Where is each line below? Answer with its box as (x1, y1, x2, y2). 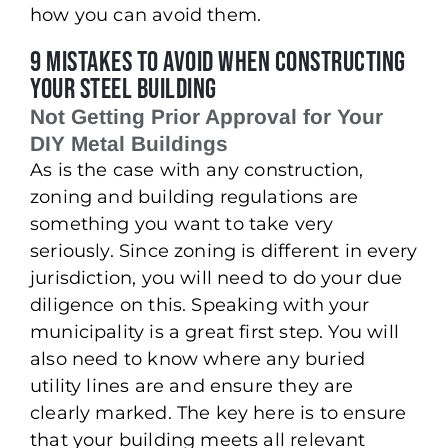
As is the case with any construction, (30, 158, 364, 181)
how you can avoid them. (30, 3, 262, 26)
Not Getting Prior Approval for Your (30, 104, 383, 128)
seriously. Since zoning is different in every (30, 239, 418, 262)
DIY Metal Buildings (30, 131, 228, 155)
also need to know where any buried (30, 347, 366, 370)
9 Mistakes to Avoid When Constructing (30, 45, 406, 79)
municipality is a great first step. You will (30, 320, 399, 343)
